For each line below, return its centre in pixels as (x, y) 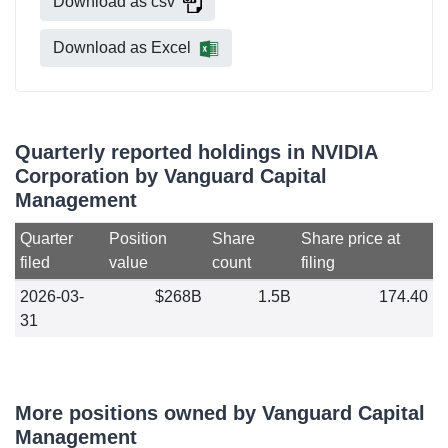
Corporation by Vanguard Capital (171, 176)
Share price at (350, 238)
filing (317, 262)
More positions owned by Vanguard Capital (220, 413)
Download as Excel (122, 47)
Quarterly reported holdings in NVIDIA (196, 152)
